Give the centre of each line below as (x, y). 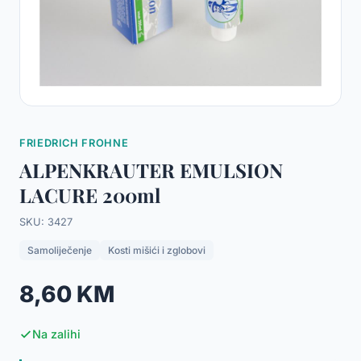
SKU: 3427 (46, 222)
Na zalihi (56, 334)
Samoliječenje (60, 250)
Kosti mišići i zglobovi (157, 250)
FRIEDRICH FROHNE (74, 143)
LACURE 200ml (90, 195)
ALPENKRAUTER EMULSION (151, 170)
